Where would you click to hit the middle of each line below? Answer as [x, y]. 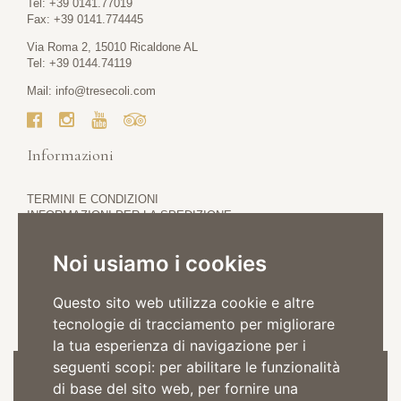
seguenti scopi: [106, 367]
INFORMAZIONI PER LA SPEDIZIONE [129, 216]
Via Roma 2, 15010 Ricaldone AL [112, 47]
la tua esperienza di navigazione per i [179, 346]
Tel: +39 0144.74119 [79, 63]
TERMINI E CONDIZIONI [93, 200]
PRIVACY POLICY [76, 232]
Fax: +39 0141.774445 [85, 19]
